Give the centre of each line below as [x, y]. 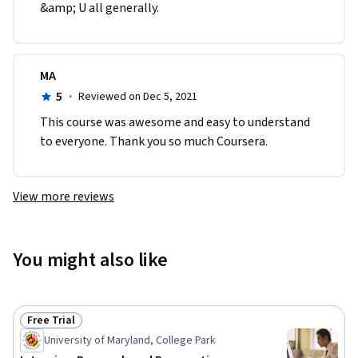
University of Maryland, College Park [130, 341]
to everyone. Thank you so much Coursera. [154, 142]
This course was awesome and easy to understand [175, 123]
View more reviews [64, 197]
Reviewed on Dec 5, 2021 [137, 97]
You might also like [91, 261]
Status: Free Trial [73, 329]
